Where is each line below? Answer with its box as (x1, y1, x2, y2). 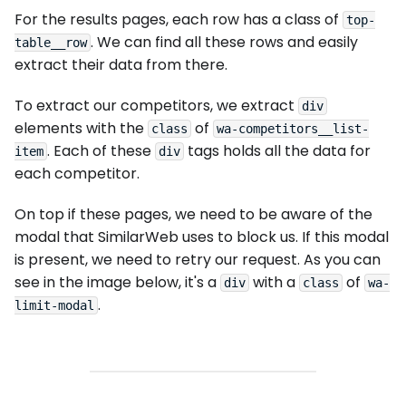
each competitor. (14, 163, 140, 185)
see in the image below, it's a (14, 272, 220, 294)
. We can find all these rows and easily (91, 32, 358, 53)
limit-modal (14, 298, 94, 314)
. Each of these (47, 140, 155, 162)
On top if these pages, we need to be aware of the (14, 204, 372, 226)
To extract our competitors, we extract (14, 95, 298, 117)
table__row (14, 35, 87, 51)
